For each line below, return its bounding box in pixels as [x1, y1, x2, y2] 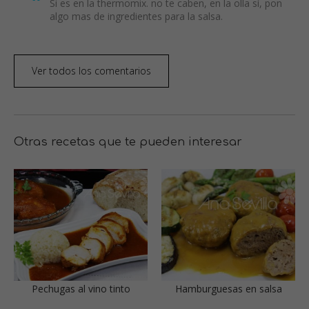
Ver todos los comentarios [32, 63, 151, 77]
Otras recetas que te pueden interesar [14, 135, 242, 148]
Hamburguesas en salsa [175, 281, 282, 295]
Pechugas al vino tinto [31, 281, 130, 295]
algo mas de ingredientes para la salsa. [50, 9, 223, 23]
